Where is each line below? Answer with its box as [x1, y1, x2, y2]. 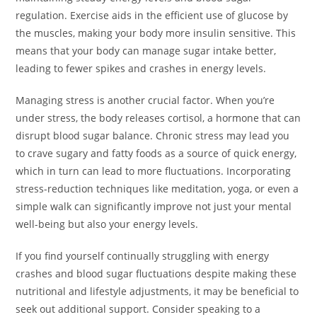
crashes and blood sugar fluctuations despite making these [16, 267, 297, 281]
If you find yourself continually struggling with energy [16, 249, 270, 263]
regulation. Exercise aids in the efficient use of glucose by [16, 8, 289, 23]
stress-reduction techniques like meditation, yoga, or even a [16, 182, 299, 196]
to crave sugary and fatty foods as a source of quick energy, [16, 146, 297, 161]
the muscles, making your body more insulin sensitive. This [16, 26, 296, 40]
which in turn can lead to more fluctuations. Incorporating [16, 164, 292, 178]
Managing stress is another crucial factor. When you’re [16, 93, 275, 108]
